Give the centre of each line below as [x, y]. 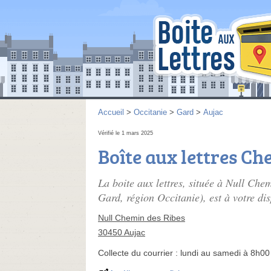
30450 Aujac [122, 232]
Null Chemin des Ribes [142, 218]
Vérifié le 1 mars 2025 [126, 133]
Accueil [111, 112]
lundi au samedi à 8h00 [225, 253]
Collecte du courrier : [139, 253]
